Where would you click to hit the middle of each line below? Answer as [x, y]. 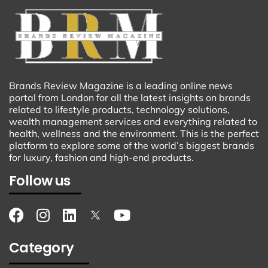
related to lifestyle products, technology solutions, [119, 109]
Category [42, 247]
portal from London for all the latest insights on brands [130, 97]
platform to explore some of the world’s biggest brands [132, 145]
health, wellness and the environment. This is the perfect [134, 133]
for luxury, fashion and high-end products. [101, 157]
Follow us [40, 180]
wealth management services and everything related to [133, 121]
